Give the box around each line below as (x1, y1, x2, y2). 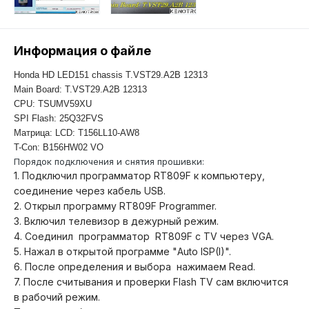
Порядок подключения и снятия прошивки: (14, 156, 204, 168)
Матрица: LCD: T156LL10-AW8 (14, 128, 139, 139)
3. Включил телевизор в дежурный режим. (14, 215, 219, 228)
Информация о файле (14, 43, 151, 59)
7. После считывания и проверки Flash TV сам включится (14, 276, 288, 288)
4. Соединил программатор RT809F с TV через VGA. (14, 230, 274, 243)
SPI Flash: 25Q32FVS (14, 113, 103, 124)
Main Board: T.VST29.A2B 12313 (14, 84, 147, 95)
